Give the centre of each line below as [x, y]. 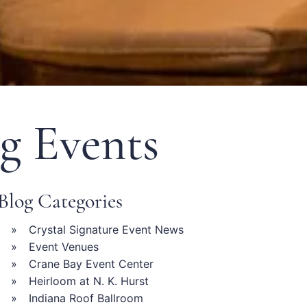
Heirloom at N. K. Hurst [88, 281]
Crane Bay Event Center [91, 264]
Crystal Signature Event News [106, 230]
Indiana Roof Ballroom [86, 298]
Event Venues [63, 247]
